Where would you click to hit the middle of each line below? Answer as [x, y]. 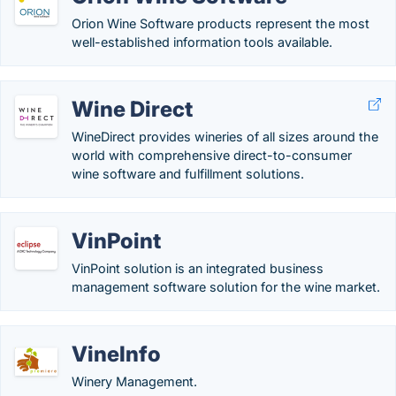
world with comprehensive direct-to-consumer [212, 155]
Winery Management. [134, 381]
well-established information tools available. [202, 42]
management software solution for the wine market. [226, 287]
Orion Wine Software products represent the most [221, 23]
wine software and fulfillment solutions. [188, 174]
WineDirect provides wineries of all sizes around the [225, 137]
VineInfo [116, 354]
